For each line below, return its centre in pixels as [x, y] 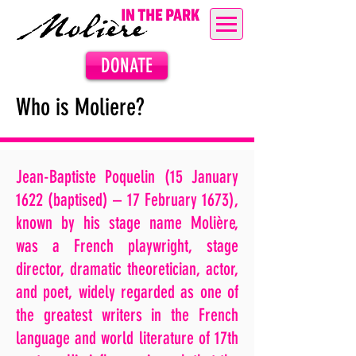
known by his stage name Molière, [127, 223]
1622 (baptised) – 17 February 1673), [127, 200]
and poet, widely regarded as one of [127, 292]
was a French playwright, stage [127, 246]
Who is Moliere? [80, 107]
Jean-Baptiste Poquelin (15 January [127, 177]
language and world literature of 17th [127, 338]
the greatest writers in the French [127, 315]
